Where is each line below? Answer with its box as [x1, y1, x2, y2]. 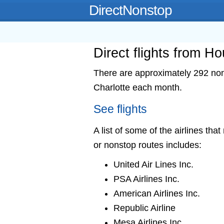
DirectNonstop [89, 2, 172, 18]
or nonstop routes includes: [93, 140, 201, 150]
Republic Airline [113, 203, 175, 213]
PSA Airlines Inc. [113, 174, 179, 184]
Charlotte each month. [93, 82, 182, 92]
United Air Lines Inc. [113, 159, 193, 169]
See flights [93, 103, 147, 115]
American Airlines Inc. [113, 188, 200, 198]
